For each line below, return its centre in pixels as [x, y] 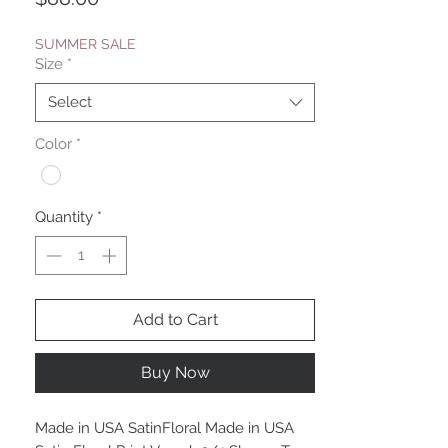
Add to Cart [175, 319]
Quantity [64, 217]
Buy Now [175, 372]
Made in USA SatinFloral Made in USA [164, 427]
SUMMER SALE [85, 44]
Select [70, 102]
